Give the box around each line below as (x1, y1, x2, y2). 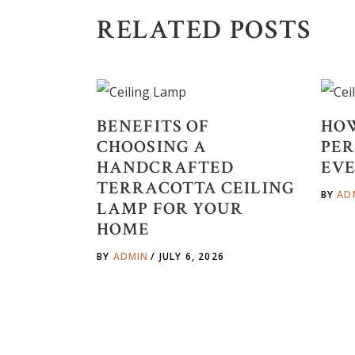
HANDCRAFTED (97, 155, 235, 179)
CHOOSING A (97, 135, 207, 158)
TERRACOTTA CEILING (97, 176, 295, 200)
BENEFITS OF (97, 114, 210, 138)
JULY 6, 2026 (158, 249, 225, 263)
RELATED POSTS (97, 13, 312, 48)
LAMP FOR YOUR (97, 197, 244, 220)
